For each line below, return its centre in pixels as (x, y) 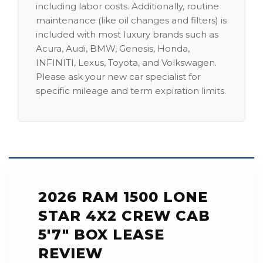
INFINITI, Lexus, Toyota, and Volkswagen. (126, 63)
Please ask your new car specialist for (118, 77)
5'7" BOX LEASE (101, 235)
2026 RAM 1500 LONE (123, 197)
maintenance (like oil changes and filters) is (131, 20)
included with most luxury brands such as (127, 34)
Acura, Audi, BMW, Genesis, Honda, (113, 48)
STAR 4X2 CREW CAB (124, 216)
